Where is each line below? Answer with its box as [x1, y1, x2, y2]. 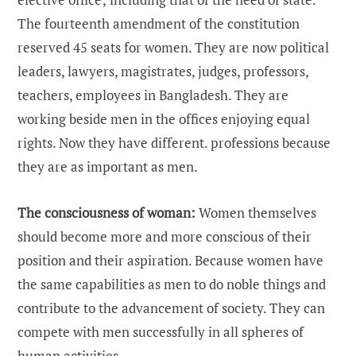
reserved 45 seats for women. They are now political [17, 38, 329, 57]
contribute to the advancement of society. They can [17, 299, 325, 318]
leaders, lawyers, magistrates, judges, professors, [17, 62, 308, 81]
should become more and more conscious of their [17, 227, 311, 246]
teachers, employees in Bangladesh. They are [17, 86, 288, 105]
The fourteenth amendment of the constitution [17, 14, 300, 33]
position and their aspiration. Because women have [17, 251, 323, 270]
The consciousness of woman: [17, 203, 195, 222]
